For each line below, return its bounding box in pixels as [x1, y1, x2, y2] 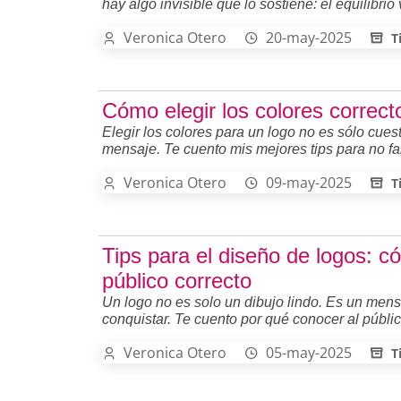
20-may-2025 [266, 27, 352, 47]
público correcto [102, 268, 252, 293]
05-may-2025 [266, 342, 352, 363]
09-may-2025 [266, 172, 352, 192]
